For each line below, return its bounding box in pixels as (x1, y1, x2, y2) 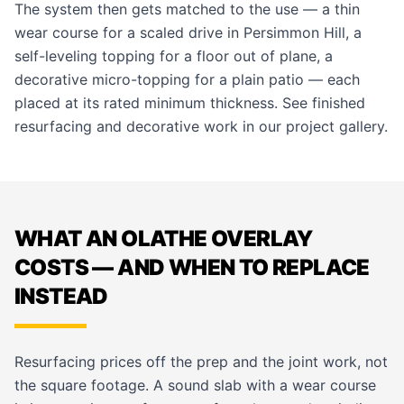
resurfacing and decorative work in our (14, 117, 286, 135)
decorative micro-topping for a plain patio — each (14, 70, 360, 88)
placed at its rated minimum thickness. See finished (14, 94, 365, 112)
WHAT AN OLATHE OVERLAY (14, 225, 313, 252)
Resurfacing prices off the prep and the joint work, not (14, 353, 388, 371)
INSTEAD (14, 283, 108, 309)
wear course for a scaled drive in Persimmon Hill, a (14, 23, 362, 41)
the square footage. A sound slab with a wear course (14, 376, 376, 394)
